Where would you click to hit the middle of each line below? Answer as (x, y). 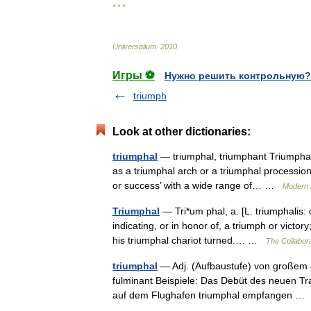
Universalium (134, 46)
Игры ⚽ (134, 75)
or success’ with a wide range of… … (197, 185)
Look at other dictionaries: (182, 131)
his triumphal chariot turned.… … (189, 240)
